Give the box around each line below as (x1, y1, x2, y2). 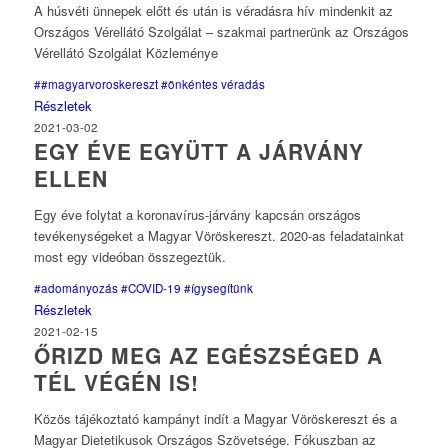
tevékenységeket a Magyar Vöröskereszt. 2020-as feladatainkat (33, 226, 404, 246)
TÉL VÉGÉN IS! (33, 367, 199, 398)
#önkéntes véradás (160, 76, 265, 93)
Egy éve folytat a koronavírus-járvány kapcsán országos (33, 205, 361, 225)
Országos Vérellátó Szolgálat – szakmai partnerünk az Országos (33, 22, 409, 42)
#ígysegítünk (183, 280, 253, 297)
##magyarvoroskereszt (33, 76, 158, 93)
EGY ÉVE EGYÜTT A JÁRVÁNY (33, 136, 364, 167)
